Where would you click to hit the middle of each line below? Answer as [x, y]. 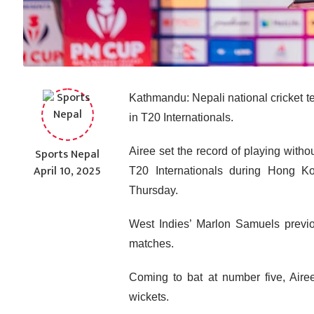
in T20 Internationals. [182, 118]
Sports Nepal [68, 155]
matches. [152, 244]
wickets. [149, 297]
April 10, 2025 [68, 172]
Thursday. [154, 191]
